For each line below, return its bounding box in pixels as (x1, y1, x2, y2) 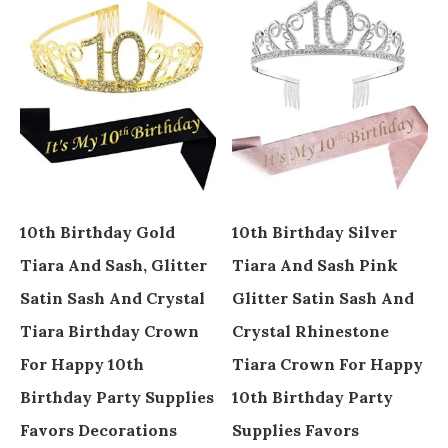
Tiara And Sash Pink (232, 255, 399, 276)
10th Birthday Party (232, 387, 394, 408)
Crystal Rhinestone (232, 321, 390, 342)
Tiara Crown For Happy (232, 354, 424, 375)
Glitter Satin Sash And (232, 288, 415, 309)
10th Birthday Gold (20, 222, 175, 243)
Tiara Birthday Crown (20, 321, 199, 342)
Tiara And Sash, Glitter (20, 255, 207, 276)
